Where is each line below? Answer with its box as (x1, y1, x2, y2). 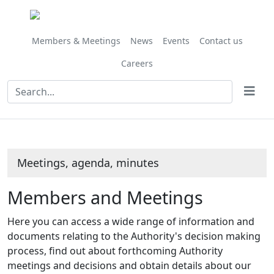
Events (162, 35, 190, 46)
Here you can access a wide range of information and (7, 215, 254, 228)
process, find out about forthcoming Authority (7, 244, 223, 257)
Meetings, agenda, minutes (17, 155, 159, 170)
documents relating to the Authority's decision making (7, 229, 261, 243)
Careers (121, 57, 153, 69)
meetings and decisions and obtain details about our (7, 259, 251, 272)
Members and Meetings (7, 185, 203, 209)
